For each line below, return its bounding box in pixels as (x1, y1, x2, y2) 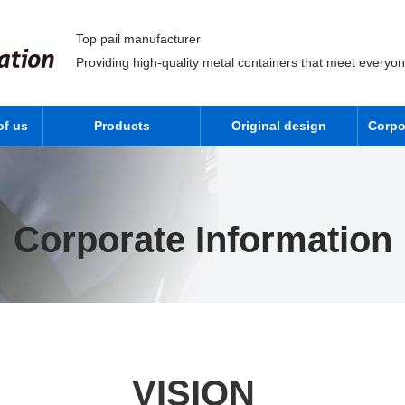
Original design (231, 118, 326, 133)
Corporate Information (13, 220, 392, 259)
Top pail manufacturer (76, 32, 202, 46)
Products (93, 118, 150, 133)
